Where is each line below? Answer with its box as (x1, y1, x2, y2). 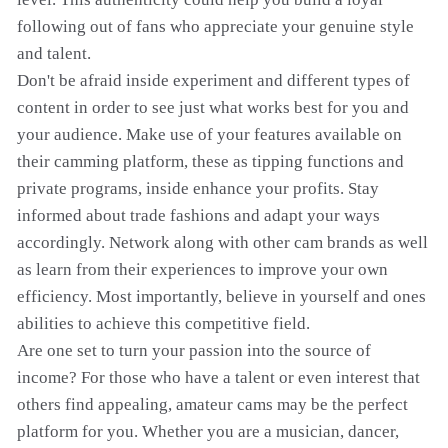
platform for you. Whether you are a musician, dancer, (17, 422, 399, 441)
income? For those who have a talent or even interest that (17, 368, 420, 387)
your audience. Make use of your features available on (17, 125, 402, 144)
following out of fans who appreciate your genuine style (17, 17, 414, 36)
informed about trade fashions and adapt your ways (17, 206, 380, 225)
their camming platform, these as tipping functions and (17, 152, 404, 171)
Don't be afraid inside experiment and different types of (17, 71, 410, 90)
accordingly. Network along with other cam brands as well (17, 233, 428, 252)
